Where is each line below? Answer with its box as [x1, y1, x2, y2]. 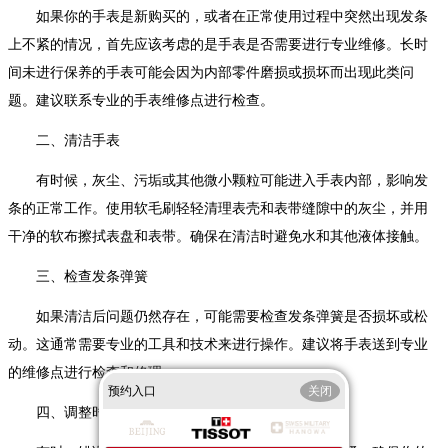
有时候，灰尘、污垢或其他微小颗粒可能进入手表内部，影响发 [8, 172, 428, 188]
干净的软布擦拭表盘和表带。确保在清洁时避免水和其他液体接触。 [8, 228, 428, 244]
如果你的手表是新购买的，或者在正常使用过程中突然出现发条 [8, 8, 428, 24]
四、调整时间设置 [8, 404, 148, 420]
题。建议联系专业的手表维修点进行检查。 [8, 92, 274, 108]
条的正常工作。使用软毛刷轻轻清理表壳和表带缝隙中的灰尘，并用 [8, 200, 428, 216]
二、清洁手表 [8, 132, 120, 148]
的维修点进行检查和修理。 [8, 364, 176, 380]
